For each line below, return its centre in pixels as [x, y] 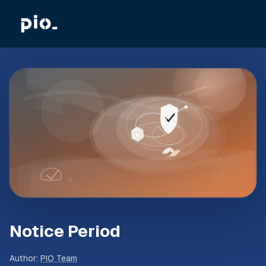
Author [23, 259]
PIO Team [59, 259]
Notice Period [65, 231]
